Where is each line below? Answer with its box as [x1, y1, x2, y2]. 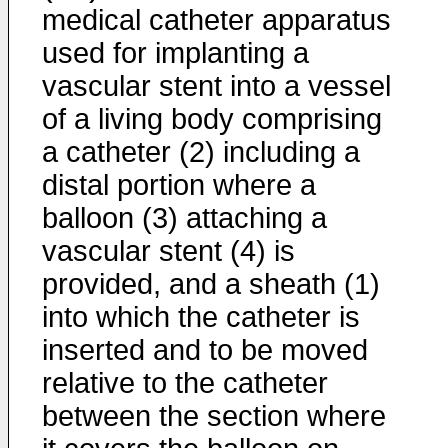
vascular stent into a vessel [42, 70, 391, 102]
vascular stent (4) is [42, 235, 295, 267]
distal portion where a [42, 169, 316, 201]
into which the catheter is [42, 301, 360, 333]
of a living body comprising [42, 103, 382, 135]
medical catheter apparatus [42, 4, 391, 36]
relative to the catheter [42, 367, 328, 399]
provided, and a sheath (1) [42, 268, 380, 300]
